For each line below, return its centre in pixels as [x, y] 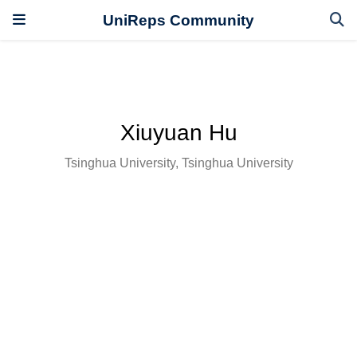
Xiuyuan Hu [178, 132]
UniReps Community [178, 20]
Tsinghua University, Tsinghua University [178, 162]
